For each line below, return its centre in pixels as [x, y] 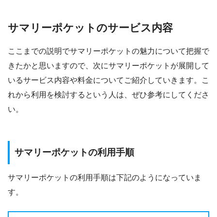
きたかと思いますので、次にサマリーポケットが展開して [108, 65]
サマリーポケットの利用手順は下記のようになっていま [105, 178]
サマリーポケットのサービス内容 [90, 28]
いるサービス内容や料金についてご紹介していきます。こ [108, 80]
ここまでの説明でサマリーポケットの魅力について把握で [108, 51]
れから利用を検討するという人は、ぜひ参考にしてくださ [108, 94]
